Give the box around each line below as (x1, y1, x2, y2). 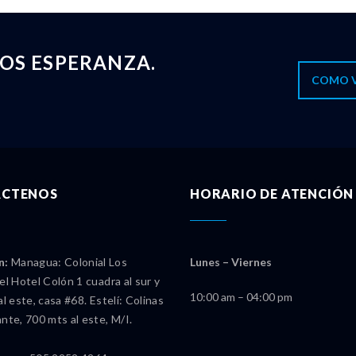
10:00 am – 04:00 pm (190, 290, 292, 304)
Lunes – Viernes (190, 255, 272, 269)
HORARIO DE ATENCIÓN (190, 186, 354, 202)
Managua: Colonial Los (8, 255, 128, 269)
